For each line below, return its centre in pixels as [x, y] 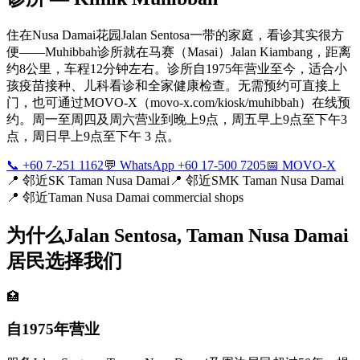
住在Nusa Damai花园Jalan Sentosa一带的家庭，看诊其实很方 [175, 35]
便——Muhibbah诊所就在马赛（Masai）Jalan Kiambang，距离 [179, 51]
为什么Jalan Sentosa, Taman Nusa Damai [178, 235]
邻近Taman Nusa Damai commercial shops [133, 197]
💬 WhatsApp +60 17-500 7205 [185, 165]
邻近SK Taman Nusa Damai [96, 180]
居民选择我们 [64, 261]
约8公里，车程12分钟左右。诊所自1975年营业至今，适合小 [177, 68]
